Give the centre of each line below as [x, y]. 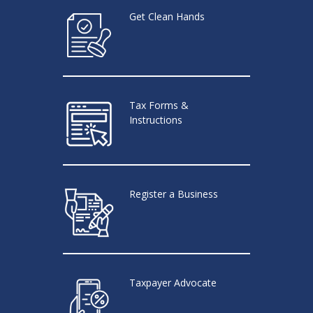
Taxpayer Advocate [173, 282]
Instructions [155, 119]
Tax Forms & [159, 105]
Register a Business [173, 194]
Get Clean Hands [167, 16]
